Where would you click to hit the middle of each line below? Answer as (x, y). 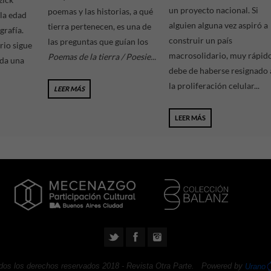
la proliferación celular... (214, 86)
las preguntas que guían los (98, 42)
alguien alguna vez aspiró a (218, 25)
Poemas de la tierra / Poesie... (102, 57)
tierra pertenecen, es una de (100, 27)
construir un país (201, 41)
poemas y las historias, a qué (100, 11)
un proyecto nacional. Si (214, 10)
